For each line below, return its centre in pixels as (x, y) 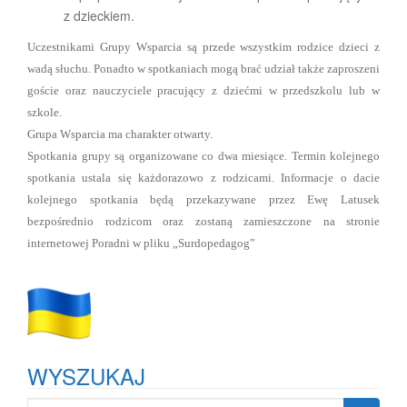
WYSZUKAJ (86, 376)
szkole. (45, 112)
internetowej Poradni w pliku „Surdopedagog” (141, 243)
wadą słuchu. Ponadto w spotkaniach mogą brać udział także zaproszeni (203, 69)
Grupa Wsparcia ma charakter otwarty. (120, 134)
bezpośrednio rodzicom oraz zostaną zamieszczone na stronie (203, 221)
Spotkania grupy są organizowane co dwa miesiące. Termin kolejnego (203, 156)
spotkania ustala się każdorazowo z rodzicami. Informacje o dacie (203, 178)
